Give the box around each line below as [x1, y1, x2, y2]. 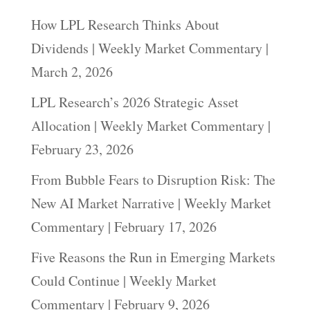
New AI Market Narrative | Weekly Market [30, 194, 271, 212]
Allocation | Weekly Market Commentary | [30, 116, 271, 135]
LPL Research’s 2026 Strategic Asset [30, 93, 239, 111]
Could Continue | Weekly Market [30, 271, 217, 290]
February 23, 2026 [30, 140, 134, 158]
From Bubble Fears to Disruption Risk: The [30, 170, 275, 189]
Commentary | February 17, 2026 [30, 217, 217, 236]
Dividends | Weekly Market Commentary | [30, 39, 268, 57]
